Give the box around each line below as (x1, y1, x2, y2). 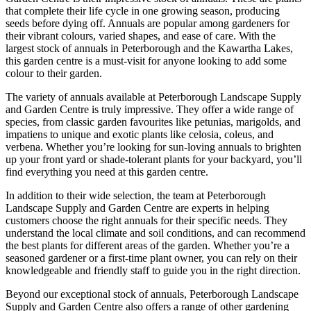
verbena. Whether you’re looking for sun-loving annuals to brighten (6, 141, 301, 153)
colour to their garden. (6, 67, 102, 80)
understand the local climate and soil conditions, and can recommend (6, 227, 305, 239)
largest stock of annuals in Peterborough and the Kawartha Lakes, (6, 42, 293, 55)
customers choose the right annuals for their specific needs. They (6, 215, 287, 227)
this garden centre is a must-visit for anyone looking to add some (6, 55, 287, 67)
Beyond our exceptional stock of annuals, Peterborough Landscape (6, 288, 299, 301)
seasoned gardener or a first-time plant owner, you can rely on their (6, 252, 297, 264)
